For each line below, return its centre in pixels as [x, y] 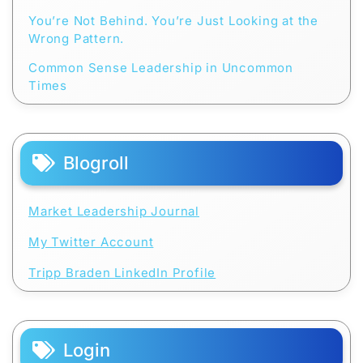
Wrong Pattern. [77, 39]
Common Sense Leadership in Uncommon [161, 68]
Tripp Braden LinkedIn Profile [122, 273]
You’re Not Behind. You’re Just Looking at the [173, 21]
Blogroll [96, 163]
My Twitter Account [91, 242]
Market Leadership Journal [114, 211]
